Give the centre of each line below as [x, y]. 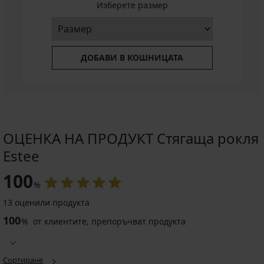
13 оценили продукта [46, 203]
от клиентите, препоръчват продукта [108, 222]
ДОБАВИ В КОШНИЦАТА [132, 58]
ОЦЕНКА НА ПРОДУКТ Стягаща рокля [131, 138]
